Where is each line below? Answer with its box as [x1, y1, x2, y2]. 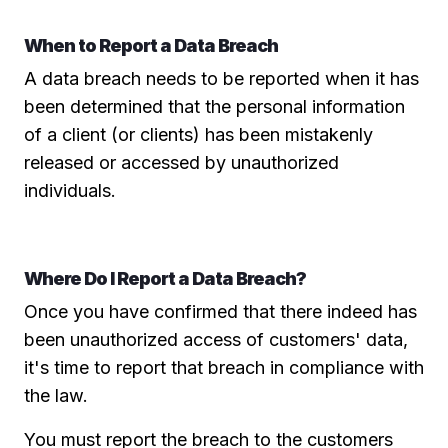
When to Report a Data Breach [24, 34, 278, 56]
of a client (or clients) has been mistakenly [24, 123, 373, 145]
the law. [24, 384, 88, 406]
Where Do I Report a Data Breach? [24, 267, 306, 289]
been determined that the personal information [24, 95, 405, 117]
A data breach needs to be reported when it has [24, 67, 419, 89]
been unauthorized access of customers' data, [24, 328, 408, 350]
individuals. [24, 179, 116, 201]
